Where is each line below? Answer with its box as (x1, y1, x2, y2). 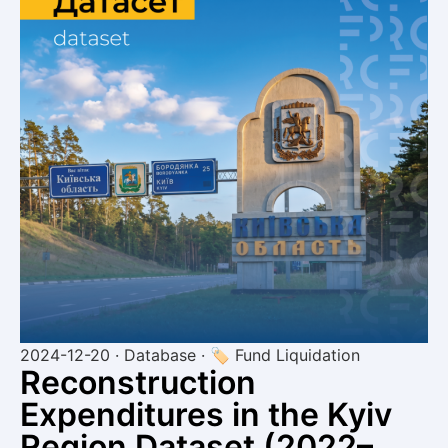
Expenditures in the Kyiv (20, 394, 392, 434)
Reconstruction (20, 362, 256, 402)
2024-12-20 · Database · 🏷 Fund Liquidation (20, 344, 360, 365)
